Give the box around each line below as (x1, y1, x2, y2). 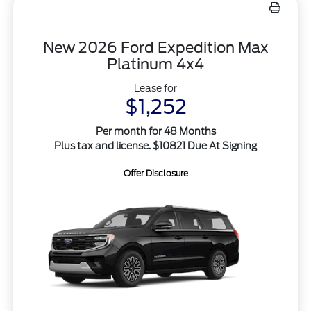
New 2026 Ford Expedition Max (42, 39, 269, 57)
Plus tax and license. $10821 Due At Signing (54, 140, 257, 152)
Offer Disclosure (123, 168, 188, 179)
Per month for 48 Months (95, 126, 216, 137)
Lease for (134, 83, 177, 94)
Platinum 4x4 (107, 56, 204, 74)
